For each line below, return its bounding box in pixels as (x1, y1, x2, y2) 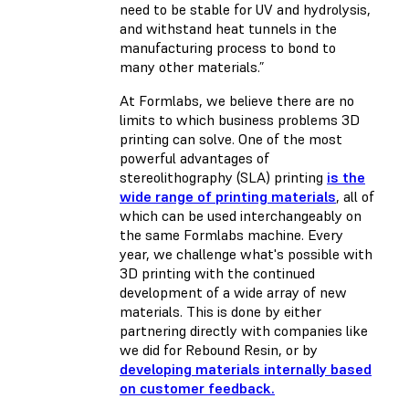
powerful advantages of (120, 148, 269, 167)
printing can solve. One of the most (120, 129, 342, 148)
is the (327, 167, 365, 186)
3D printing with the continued (120, 263, 315, 282)
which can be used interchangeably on (120, 205, 362, 225)
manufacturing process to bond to (120, 37, 336, 57)
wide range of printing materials (120, 186, 336, 205)
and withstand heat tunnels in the (120, 18, 337, 37)
